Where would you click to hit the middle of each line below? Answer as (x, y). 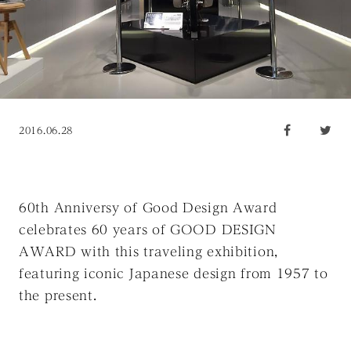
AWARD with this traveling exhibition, (148, 252)
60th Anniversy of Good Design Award (148, 208)
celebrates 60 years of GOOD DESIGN (148, 230)
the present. (58, 296)
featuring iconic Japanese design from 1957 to (174, 274)
